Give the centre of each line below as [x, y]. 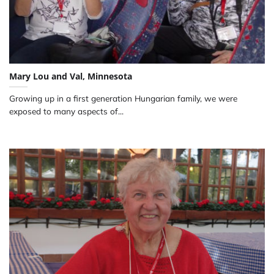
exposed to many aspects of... [66, 111]
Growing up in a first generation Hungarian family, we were [123, 98]
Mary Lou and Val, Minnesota [71, 76]
